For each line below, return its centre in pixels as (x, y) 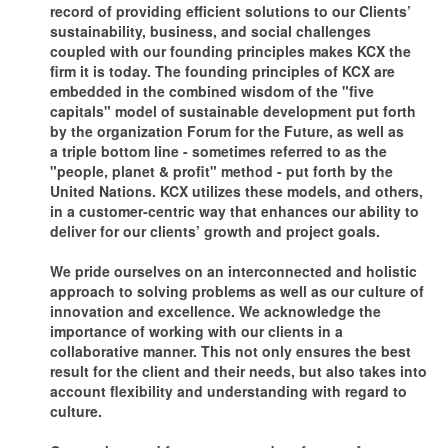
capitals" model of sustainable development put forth (233, 110)
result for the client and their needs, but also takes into (238, 370)
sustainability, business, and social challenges (210, 30)
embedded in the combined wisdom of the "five (212, 90)
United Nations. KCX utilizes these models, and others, (236, 190)
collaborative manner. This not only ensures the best (230, 350)
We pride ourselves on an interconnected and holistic (233, 270)
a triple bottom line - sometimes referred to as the (218, 150)
